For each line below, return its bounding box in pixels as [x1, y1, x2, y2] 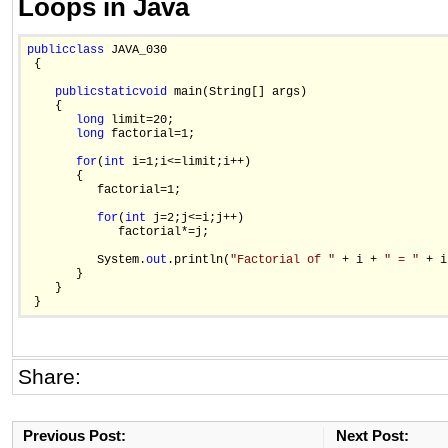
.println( [167, 253, 230, 268]
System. [27, 253, 146, 268]
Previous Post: [23, 427, 126, 445]
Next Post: [335, 427, 409, 445]
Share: [18, 365, 87, 389]
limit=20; [104, 113, 174, 128]
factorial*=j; [27, 225, 223, 240]
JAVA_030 [104, 43, 167, 58]
